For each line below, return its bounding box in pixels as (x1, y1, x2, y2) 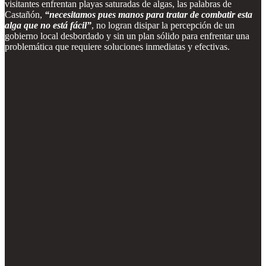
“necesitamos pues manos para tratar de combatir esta (45, 9, 252, 20)
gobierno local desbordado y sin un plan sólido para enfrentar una (5, 30, 249, 41)
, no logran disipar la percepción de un (91, 20, 235, 30)
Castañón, (5, 9, 45, 20)
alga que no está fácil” (5, 20, 91, 30)
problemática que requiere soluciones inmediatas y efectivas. (5, 41, 230, 52)
